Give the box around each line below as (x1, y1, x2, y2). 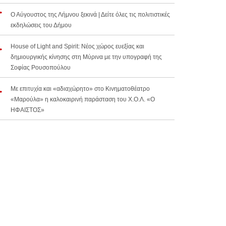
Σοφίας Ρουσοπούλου (11, 64, 71, 72)
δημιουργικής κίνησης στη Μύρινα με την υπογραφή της (11, 53, 162, 61)
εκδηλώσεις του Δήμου (11, 22, 72, 29)
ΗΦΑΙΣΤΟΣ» (11, 106, 44, 114)
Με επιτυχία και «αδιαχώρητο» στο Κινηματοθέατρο (11, 85, 150, 93)
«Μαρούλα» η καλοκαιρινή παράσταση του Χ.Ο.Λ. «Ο (11, 96, 155, 103)
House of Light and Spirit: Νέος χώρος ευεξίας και (11, 43, 144, 50)
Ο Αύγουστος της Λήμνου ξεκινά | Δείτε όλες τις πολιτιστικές (11, 11, 170, 19)
